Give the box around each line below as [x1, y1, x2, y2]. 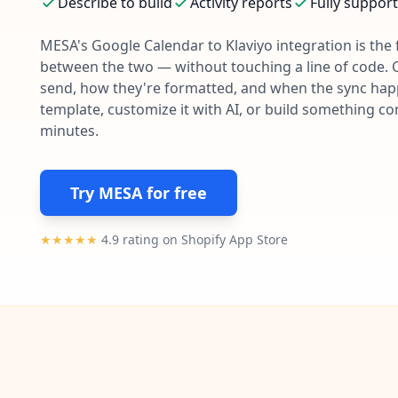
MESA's [40, 35, 92, 55]
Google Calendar [92, 35, 204, 55]
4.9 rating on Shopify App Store [98, 230, 288, 248]
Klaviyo [226, 35, 273, 55]
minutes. [40, 120, 99, 140]
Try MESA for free [70, 181, 207, 203]
